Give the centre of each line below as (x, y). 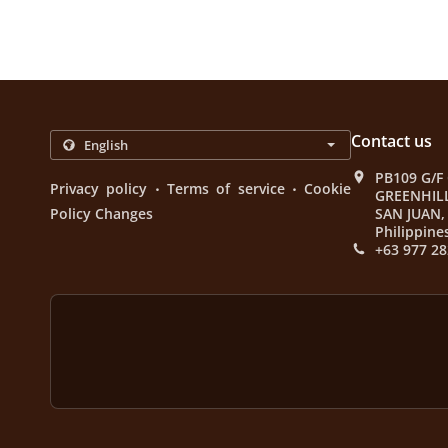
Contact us (392, 141)
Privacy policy (99, 188)
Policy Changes (101, 213)
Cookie (328, 188)
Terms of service (226, 188)
